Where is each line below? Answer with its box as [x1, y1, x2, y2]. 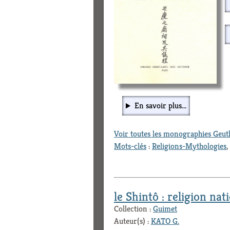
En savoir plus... [134, 100, 186, 111]
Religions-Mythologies [152, 141, 226, 152]
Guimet [153, 203, 177, 215]
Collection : [114, 203, 153, 215]
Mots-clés [114, 141, 146, 152]
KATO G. [151, 216, 179, 227]
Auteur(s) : [114, 216, 151, 227]
